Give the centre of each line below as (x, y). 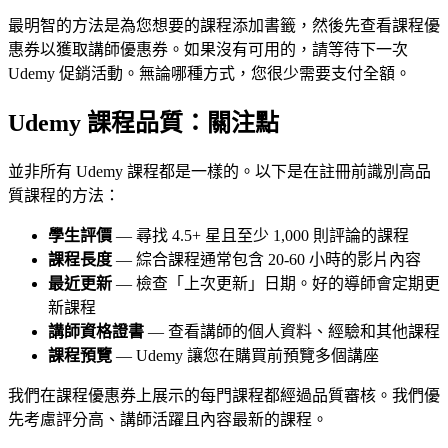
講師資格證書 (96, 332)
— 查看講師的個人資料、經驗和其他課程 (292, 332)
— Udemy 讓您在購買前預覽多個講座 (245, 356)
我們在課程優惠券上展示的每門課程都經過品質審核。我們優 (224, 396)
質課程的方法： (64, 196)
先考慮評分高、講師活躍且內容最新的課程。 (168, 420)
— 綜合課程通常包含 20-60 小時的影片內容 (266, 260)
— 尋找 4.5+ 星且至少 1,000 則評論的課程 (260, 236)
